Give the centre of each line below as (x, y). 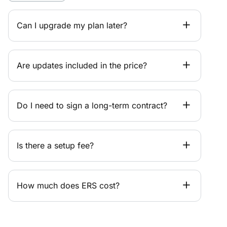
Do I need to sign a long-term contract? (92, 105)
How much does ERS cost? (68, 185)
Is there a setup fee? (55, 145)
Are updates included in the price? (82, 65)
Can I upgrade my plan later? (72, 25)
